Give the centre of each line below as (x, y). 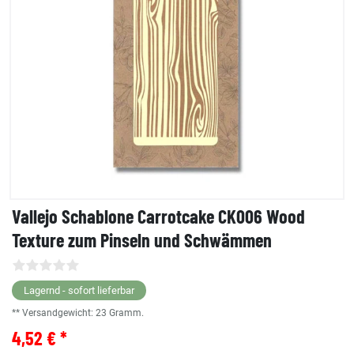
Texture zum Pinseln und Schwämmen (142, 240)
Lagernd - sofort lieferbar (79, 291)
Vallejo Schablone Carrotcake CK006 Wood (158, 217)
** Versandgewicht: (54, 313)
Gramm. (126, 313)
